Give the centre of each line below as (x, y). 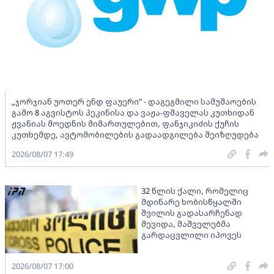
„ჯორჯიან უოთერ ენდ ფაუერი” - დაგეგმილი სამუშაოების (134, 101)
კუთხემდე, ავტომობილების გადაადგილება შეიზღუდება (135, 134)
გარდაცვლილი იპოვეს (191, 235)
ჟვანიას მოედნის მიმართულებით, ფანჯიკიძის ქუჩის (125, 123)
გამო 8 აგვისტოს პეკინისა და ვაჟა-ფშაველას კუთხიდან (133, 112)
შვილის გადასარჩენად (191, 213)
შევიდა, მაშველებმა (186, 224)
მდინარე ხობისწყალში (191, 202)
